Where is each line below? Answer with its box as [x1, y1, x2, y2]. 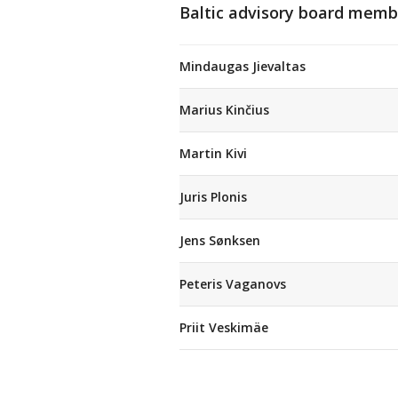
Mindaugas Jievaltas [179, 58, 306, 75]
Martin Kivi [179, 145, 247, 162]
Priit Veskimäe [179, 319, 268, 336]
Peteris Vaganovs [179, 275, 286, 292]
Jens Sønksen [179, 232, 260, 249]
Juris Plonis [179, 188, 247, 205]
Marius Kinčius [179, 101, 269, 118]
